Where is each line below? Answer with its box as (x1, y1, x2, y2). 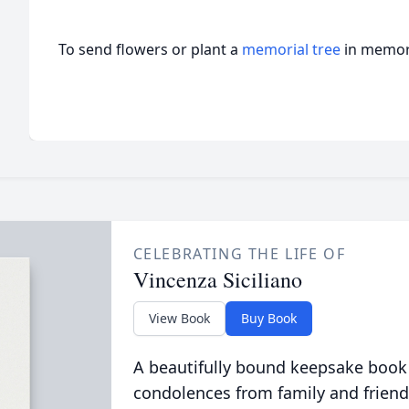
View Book (148, 309, 210, 327)
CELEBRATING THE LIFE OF (132, 244, 346, 264)
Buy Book (240, 309, 297, 327)
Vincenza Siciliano (132, 265, 302, 294)
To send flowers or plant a (58, 39, 242, 59)
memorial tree (242, 39, 341, 59)
